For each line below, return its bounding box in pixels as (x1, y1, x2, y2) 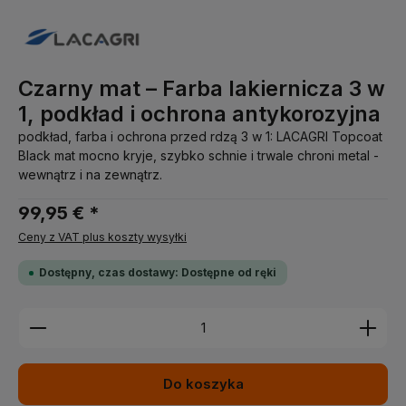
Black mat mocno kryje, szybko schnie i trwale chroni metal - (18, 148, 379, 163)
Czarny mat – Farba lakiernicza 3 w (18, 75, 385, 101)
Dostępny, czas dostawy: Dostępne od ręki (39, 266, 276, 279)
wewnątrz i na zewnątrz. (18, 167, 162, 182)
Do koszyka (162, 376, 244, 392)
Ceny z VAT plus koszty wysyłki (18, 230, 187, 244)
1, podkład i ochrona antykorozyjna (18, 101, 381, 127)
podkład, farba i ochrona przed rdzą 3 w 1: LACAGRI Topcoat (18, 129, 382, 144)
